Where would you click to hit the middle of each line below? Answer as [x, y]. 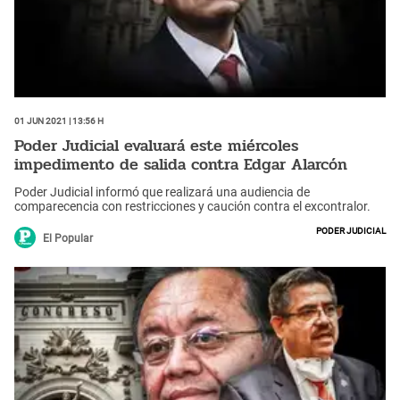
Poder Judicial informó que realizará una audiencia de [162, 192]
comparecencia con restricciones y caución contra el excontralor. [192, 207]
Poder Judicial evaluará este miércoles [156, 145]
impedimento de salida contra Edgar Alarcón [181, 164]
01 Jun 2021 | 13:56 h [59, 120]
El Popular [68, 239]
